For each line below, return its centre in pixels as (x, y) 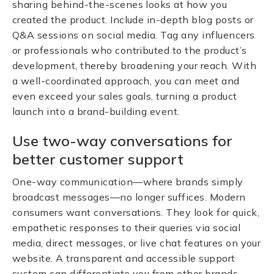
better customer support (98, 159)
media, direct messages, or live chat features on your (137, 243)
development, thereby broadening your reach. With (135, 65)
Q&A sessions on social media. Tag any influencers (134, 35)
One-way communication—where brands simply (128, 182)
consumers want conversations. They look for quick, (136, 212)
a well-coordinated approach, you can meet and (126, 81)
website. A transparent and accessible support (124, 258)
